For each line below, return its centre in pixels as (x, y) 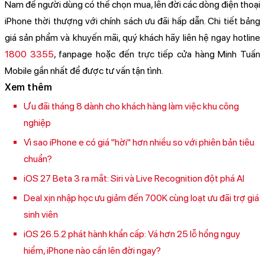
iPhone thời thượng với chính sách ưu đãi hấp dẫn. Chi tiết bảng (132, 21)
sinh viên (41, 215)
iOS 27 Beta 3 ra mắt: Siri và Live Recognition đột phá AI (134, 179)
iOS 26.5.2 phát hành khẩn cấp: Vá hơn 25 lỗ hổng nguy (132, 234)
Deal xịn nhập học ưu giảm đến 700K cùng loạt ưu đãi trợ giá (141, 198)
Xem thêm (28, 88)
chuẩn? (38, 159)
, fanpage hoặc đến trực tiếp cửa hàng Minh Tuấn (157, 54)
